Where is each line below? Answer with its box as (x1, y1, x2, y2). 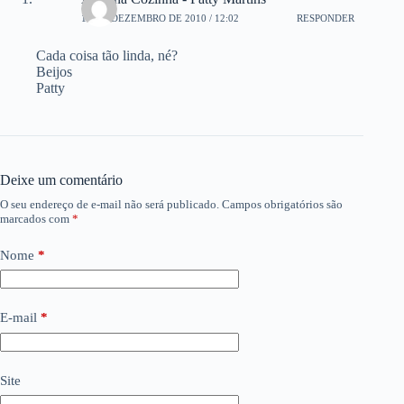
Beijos (36, 63, 72, 79)
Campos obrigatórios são (222, 197, 343, 211)
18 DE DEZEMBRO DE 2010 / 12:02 (81, 13, 239, 24)
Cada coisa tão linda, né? (36, 47, 178, 63)
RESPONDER (297, 13, 355, 24)
